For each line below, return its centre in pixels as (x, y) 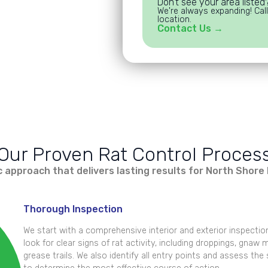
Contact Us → (190, 28)
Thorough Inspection (73, 209)
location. (174, 19)
